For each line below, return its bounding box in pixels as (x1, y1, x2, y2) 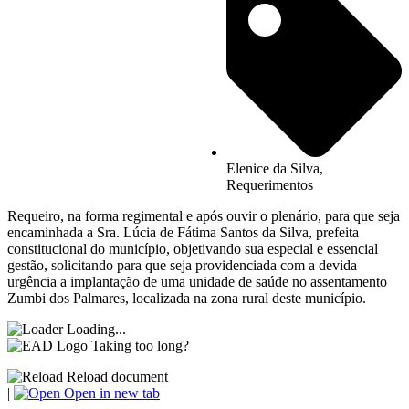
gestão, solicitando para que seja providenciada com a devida (7, 257, 357, 274)
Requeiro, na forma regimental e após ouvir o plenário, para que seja (7, 208, 400, 225)
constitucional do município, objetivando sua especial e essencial (7, 241, 378, 257)
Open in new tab (60, 385, 160, 402)
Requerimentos (226, 177, 313, 194)
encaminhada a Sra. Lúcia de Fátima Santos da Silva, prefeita (7, 225, 359, 241)
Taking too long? (91, 338, 189, 354)
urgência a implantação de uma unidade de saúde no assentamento (7, 274, 387, 290)
